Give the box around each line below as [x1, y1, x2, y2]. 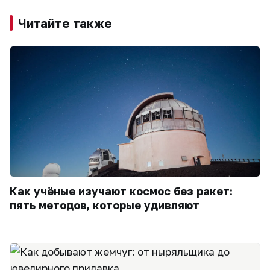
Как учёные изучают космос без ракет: [10, 184, 233, 198]
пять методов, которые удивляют [10, 198, 199, 212]
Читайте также [18, 16, 112, 30]
